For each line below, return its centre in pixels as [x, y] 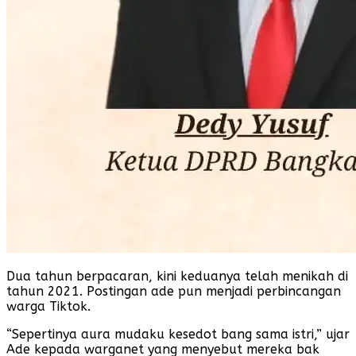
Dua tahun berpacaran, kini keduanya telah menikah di [177, 276]
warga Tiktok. [48, 306]
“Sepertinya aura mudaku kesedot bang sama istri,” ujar [178, 334]
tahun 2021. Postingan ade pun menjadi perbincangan [174, 291]
